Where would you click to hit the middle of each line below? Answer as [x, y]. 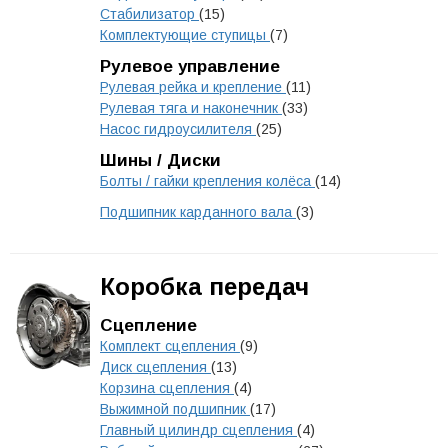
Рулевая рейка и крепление [193, 87]
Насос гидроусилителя [178, 129]
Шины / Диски [160, 160]
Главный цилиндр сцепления [198, 430]
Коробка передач [204, 286]
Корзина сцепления [167, 388]
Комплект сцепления [170, 346]
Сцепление [148, 325]
